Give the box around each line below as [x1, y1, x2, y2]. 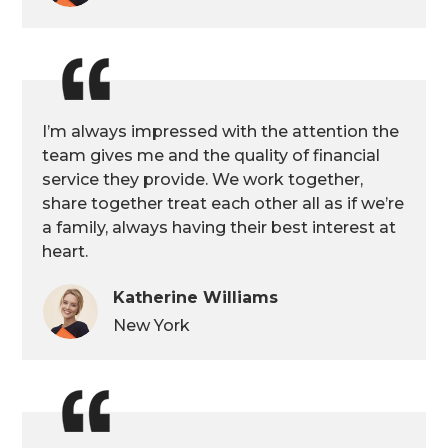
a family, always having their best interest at [42, 217, 397, 237]
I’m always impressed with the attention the [42, 121, 400, 141]
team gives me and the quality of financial [42, 145, 381, 165]
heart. [42, 241, 93, 261]
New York [112, 315, 190, 335]
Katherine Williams [112, 287, 278, 307]
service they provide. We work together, [42, 169, 364, 189]
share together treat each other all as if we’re [42, 193, 405, 213]
